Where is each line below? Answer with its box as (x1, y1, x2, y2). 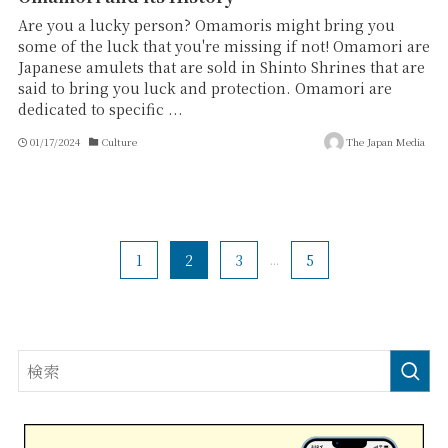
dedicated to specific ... (17, 99, 183, 120)
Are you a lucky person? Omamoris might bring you (17, 15, 395, 36)
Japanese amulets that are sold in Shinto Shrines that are (17, 57, 425, 78)
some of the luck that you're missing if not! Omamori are (17, 36, 430, 57)
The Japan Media (346, 133, 426, 149)
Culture (101, 133, 137, 149)
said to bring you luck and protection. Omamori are (17, 78, 392, 99)
